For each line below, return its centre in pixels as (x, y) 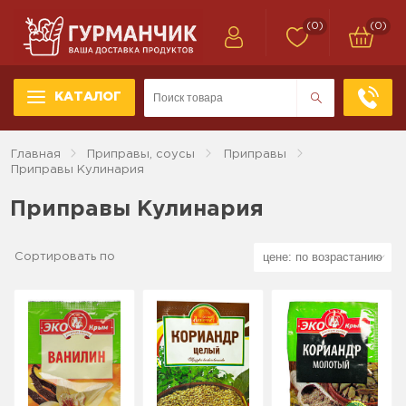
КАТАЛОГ (88, 97)
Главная (36, 154)
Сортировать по (65, 256)
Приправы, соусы (141, 154)
